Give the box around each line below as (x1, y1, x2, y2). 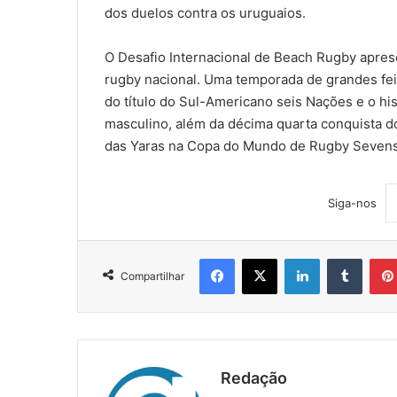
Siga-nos (327, 196, 377, 211)
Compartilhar (121, 269, 184, 284)
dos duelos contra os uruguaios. (105, 4, 306, 22)
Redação (221, 369, 287, 388)
